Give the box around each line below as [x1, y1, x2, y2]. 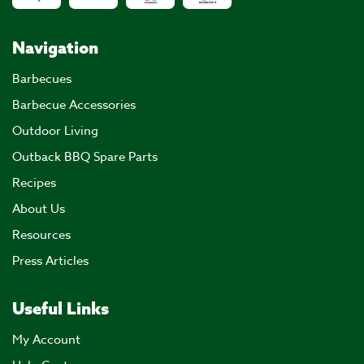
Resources [12, 226, 71, 245]
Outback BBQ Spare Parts [12, 148, 158, 167]
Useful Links [12, 298, 109, 319]
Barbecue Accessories [12, 96, 136, 115]
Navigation [12, 37, 98, 58]
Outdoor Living [12, 122, 98, 141]
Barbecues [12, 70, 71, 89]
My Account [12, 331, 80, 349]
